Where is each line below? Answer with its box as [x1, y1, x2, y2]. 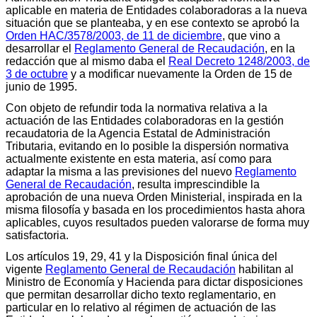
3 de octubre [6, 67, 68, 80]
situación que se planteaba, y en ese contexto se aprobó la [6, 16, 299, 29]
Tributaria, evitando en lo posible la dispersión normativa [6, 139, 289, 152]
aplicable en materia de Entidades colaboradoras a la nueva [6, 4, 307, 16]
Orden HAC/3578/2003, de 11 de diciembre [6, 29, 222, 42]
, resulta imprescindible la [132, 178, 260, 190]
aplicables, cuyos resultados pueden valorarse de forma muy [6, 216, 309, 229]
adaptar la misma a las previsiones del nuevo [6, 165, 235, 178]
